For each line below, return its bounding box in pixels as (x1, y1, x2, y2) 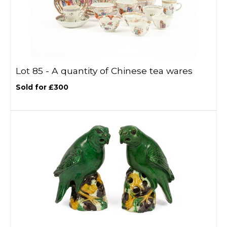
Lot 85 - (16, 65, 52, 76)
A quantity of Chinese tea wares (52, 65, 193, 76)
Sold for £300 (16, 83, 68, 92)
